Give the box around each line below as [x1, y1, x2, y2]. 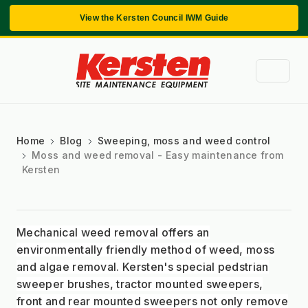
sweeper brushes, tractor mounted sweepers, [16, 276, 263, 291]
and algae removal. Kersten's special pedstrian [16, 259, 269, 274]
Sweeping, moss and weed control [97, 134, 271, 146]
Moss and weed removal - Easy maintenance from [32, 148, 284, 161]
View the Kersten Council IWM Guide [79, 13, 229, 23]
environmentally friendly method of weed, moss [16, 242, 275, 256]
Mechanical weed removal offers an [16, 225, 210, 239]
